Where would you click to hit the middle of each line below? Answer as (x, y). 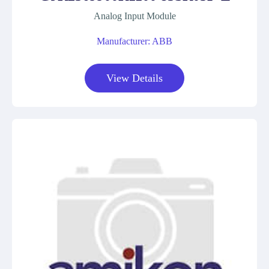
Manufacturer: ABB (134, 41)
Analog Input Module (134, 16)
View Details (134, 78)
